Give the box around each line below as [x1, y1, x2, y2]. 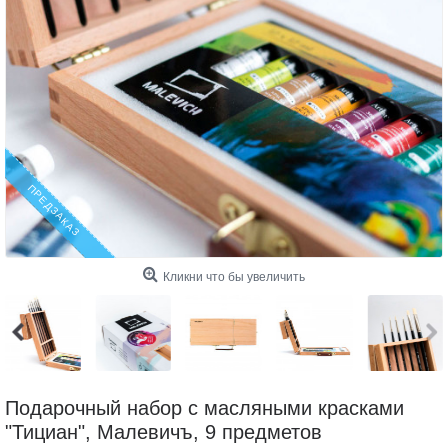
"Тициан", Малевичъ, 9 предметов [5, 420, 322, 443]
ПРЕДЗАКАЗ [25, 182, 83, 239]
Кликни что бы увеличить [163, 270, 305, 284]
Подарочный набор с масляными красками [5, 396, 404, 419]
